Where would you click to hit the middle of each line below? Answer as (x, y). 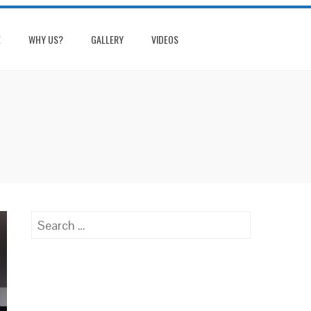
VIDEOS (165, 39)
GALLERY (107, 39)
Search (50, 220)
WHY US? (46, 39)
